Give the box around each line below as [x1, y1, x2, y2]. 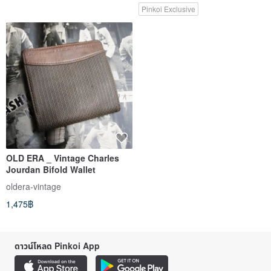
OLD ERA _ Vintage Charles [6, 151, 119, 164]
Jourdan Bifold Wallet [6, 163, 96, 175]
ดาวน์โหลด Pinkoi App [15, 239, 100, 252]
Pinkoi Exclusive [142, 3, 195, 14]
